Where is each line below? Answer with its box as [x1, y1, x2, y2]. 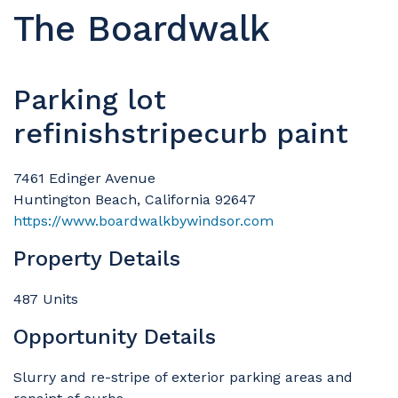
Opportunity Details [13, 323, 216, 349]
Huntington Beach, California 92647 [13, 190, 256, 208]
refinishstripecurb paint [13, 115, 348, 150]
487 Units [13, 290, 78, 307]
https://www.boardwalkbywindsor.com [13, 211, 274, 229]
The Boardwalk [13, 7, 270, 50]
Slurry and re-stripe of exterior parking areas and [13, 368, 353, 386]
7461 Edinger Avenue [13, 169, 155, 187]
